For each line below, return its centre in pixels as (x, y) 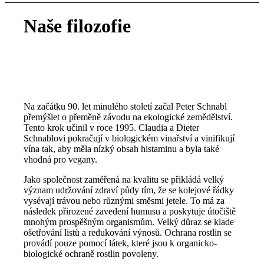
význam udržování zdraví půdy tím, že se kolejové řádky (129, 190)
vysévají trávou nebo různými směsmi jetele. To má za (124, 200)
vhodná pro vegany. (61, 159)
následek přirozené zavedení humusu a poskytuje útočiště (130, 211)
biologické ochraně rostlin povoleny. (91, 253)
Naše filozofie (77, 26)
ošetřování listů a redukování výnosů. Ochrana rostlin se (128, 232)
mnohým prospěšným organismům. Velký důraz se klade (129, 222)
